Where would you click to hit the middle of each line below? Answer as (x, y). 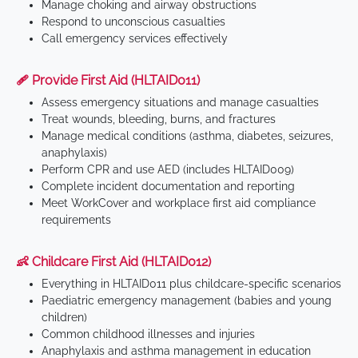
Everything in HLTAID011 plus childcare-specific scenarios (191, 284)
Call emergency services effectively (135, 39)
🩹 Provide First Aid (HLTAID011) (108, 81)
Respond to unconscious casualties (133, 22)
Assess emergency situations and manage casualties (180, 103)
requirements (76, 220)
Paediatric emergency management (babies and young (187, 301)
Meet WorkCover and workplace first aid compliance (179, 203)
